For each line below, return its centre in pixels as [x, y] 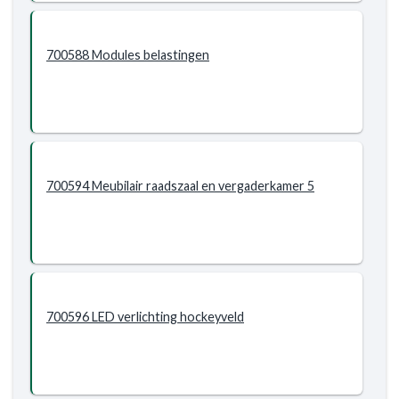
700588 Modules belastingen [128, 55]
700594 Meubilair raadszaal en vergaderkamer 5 [180, 186]
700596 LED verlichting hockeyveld [145, 317]
